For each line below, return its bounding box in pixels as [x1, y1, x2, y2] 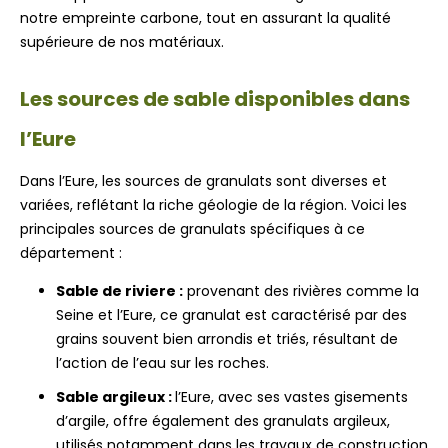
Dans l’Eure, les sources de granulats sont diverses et [20, 171, 387, 192]
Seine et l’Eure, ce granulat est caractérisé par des [56, 305, 407, 326]
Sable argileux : [56, 387, 175, 408]
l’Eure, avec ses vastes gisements [175, 387, 408, 408]
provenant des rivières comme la [183, 281, 419, 302]
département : [20, 243, 122, 264]
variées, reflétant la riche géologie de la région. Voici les [20, 195, 407, 216]
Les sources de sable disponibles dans [20, 85, 410, 114]
